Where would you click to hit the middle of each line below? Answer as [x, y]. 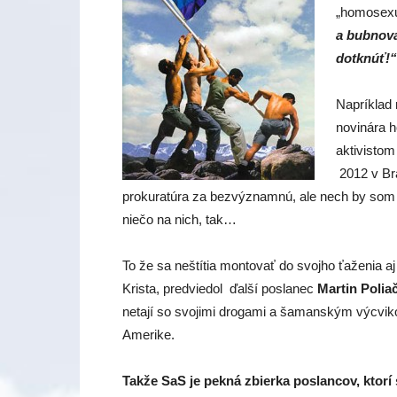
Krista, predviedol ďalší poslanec [220, 288]
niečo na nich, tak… [179, 219]
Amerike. [148, 335]
